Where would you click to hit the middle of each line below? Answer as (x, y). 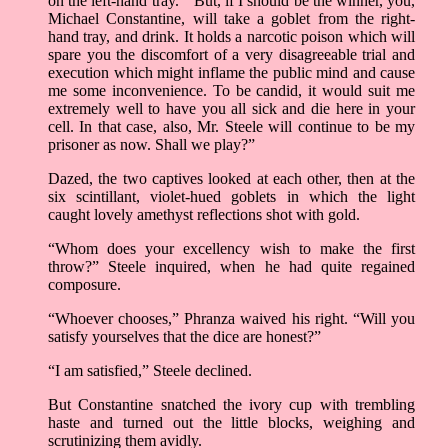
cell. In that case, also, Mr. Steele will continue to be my (231, 127)
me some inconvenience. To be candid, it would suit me (231, 91)
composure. (84, 285)
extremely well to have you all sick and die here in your (231, 109)
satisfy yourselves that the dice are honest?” (184, 337)
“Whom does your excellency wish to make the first (231, 249)
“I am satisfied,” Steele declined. (150, 371)
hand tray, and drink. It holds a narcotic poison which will (231, 37)
